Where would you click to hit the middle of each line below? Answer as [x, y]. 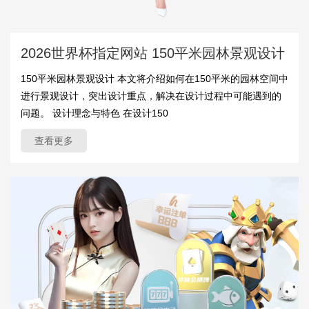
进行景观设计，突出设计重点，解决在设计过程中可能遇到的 [151, 96]
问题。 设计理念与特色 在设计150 [94, 113]
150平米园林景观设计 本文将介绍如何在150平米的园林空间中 [154, 78]
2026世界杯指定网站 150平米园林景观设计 [153, 53]
